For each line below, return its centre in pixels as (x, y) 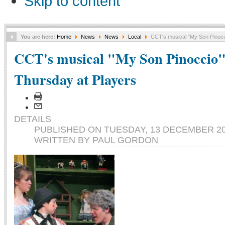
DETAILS (33, 119)
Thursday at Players (75, 79)
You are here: (39, 37)
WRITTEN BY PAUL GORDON (96, 140)
